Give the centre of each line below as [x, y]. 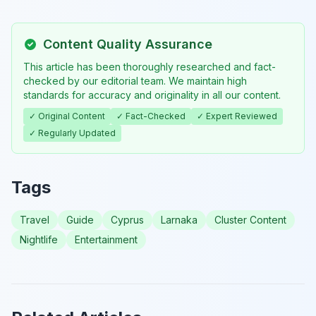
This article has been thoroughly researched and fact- [150, 66]
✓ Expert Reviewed [237, 116]
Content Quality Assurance [128, 44]
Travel [35, 219]
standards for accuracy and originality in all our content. [152, 95]
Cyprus [127, 219]
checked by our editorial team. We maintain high [135, 80]
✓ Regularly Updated [72, 133]
